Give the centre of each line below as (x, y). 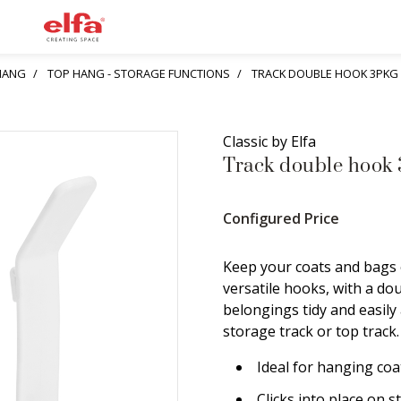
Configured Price (281, 218)
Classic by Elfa (269, 141)
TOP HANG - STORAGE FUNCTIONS (139, 73)
